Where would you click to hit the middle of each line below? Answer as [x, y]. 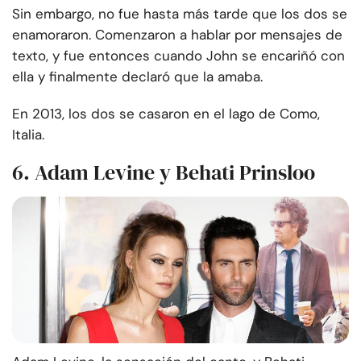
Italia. [28, 135]
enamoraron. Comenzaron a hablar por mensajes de [177, 35]
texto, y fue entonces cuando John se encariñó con [178, 56]
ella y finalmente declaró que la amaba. [137, 77]
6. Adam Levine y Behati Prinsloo [164, 173]
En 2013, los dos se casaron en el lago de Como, [166, 114]
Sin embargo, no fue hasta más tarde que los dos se [180, 14]
